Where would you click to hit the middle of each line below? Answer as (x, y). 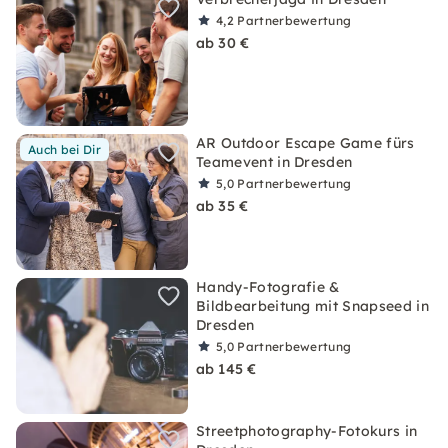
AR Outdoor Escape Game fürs (305, 143)
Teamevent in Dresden (274, 162)
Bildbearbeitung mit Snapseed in (312, 306)
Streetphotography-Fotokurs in (307, 431)
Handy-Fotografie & (268, 287)
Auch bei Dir (64, 149)
